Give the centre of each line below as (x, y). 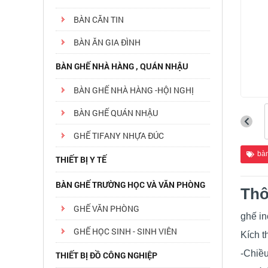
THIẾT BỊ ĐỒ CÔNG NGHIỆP (106, 255)
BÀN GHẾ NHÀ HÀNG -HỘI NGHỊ (134, 90)
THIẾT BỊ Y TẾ (81, 159)
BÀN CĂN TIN (99, 19)
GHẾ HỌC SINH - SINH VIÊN (125, 231)
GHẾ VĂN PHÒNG (106, 208)
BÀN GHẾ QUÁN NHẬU (116, 113)
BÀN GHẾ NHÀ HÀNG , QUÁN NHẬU (122, 66)
